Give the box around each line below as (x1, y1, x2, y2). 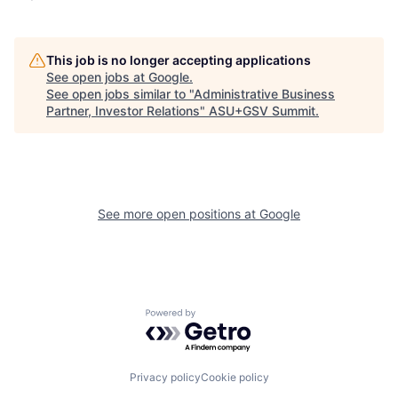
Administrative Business (194, 86, 335, 102)
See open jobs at (46, 69, 148, 85)
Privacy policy (129, 370, 201, 384)
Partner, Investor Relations (46, 103, 200, 119)
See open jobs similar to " (46, 86, 194, 102)
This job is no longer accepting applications (46, 52, 311, 68)
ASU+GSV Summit (209, 103, 315, 119)
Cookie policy (200, 370, 269, 384)
